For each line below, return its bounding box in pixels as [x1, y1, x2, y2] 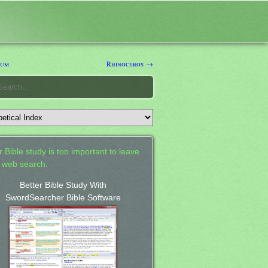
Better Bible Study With [19, 180, 106, 190]
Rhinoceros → [106, 58, 153, 68]
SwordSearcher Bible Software [5, 193, 121, 202]
